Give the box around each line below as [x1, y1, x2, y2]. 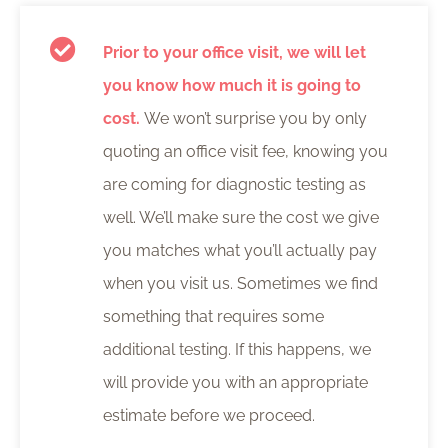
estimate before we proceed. [102, 406, 315, 426]
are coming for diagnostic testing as [102, 175, 366, 195]
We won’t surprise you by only [143, 109, 367, 129]
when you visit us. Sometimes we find [102, 274, 378, 294]
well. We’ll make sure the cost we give [102, 208, 379, 228]
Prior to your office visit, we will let [102, 43, 366, 63]
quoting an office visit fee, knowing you [102, 142, 388, 162]
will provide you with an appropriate [102, 373, 368, 393]
